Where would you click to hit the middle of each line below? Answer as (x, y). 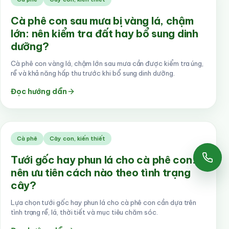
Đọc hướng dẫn (39, 91)
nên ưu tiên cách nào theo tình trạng (101, 173)
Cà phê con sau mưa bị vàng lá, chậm (102, 21)
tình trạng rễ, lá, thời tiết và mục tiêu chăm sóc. (84, 212)
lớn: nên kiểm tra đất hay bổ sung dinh (105, 33)
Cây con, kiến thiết (77, 139)
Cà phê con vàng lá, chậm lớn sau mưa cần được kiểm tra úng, (107, 63)
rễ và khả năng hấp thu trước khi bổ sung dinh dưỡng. (93, 73)
